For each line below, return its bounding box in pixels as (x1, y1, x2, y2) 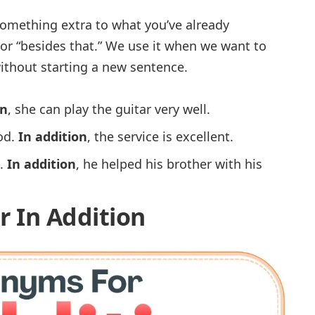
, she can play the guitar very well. (8, 101, 210, 118)
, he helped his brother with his (76, 155, 262, 173)
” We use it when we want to (98, 37, 266, 55)
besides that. (20, 37, 98, 55)
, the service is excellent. (87, 128, 233, 146)
